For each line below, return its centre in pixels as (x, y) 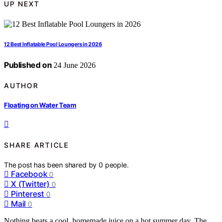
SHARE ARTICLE (36, 145)
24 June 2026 (74, 65)
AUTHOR (21, 85)
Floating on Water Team (40, 105)
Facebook (29, 174)
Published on (28, 65)
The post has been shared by (52, 165)
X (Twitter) (30, 184)
